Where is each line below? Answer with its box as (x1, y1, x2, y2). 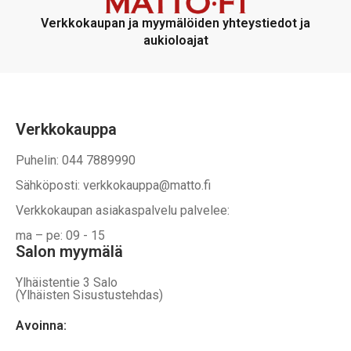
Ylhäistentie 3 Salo (16, 275, 125, 291)
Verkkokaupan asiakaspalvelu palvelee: (16, 203, 230, 219)
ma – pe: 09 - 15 (16, 228, 105, 244)
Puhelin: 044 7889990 (16, 153, 136, 168)
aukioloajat (143, 33, 208, 49)
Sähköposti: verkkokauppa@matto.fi (16, 178, 211, 194)
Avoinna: (16, 318, 67, 334)
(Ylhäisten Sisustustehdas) (16, 288, 163, 303)
